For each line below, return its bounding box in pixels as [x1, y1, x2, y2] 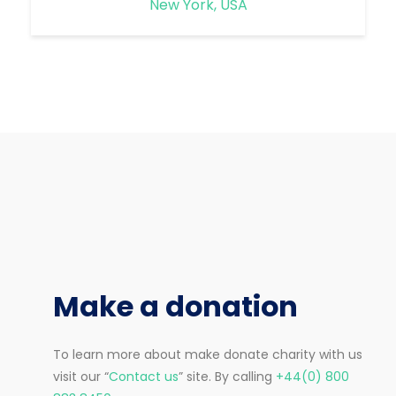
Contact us [109, 368, 179, 386]
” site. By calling [179, 368, 276, 386]
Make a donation [53, 286, 298, 327]
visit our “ [53, 368, 109, 386]
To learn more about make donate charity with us [53, 346, 362, 364]
